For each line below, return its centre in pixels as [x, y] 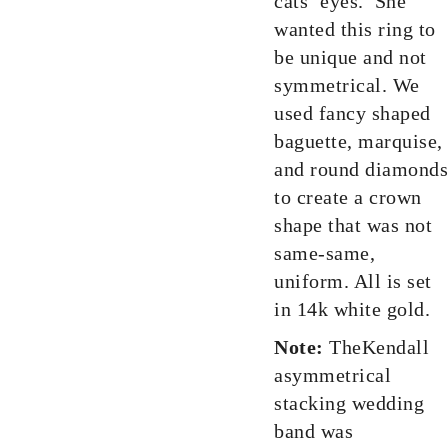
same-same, [324, 253]
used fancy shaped [352, 113]
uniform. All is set [353, 281]
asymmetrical [332, 375]
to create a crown [348, 197]
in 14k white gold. [352, 309]
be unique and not [350, 57]
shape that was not [353, 225]
